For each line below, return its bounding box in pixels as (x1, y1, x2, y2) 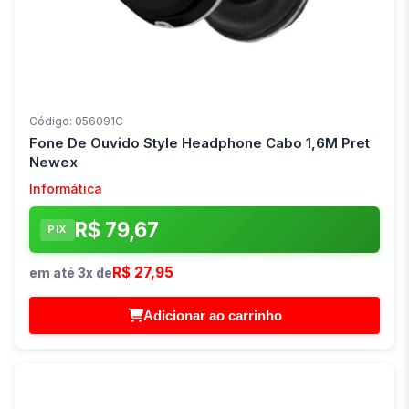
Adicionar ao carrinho (142, 308, 282, 324)
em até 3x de (29, 265, 112, 281)
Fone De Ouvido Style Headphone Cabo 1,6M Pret (29, 134, 370, 152)
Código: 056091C (29, 114, 123, 129)
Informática (29, 181, 102, 197)
